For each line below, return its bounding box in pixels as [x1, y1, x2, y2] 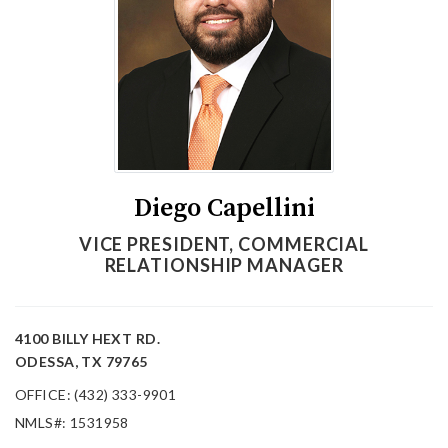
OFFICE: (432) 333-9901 [15, 386, 177, 404]
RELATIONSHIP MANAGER [104, 254, 344, 277]
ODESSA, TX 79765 [15, 353, 148, 371]
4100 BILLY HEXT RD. [15, 330, 160, 348]
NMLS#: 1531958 [15, 414, 129, 432]
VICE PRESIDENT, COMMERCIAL [78, 233, 370, 256]
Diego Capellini [133, 192, 315, 226]
